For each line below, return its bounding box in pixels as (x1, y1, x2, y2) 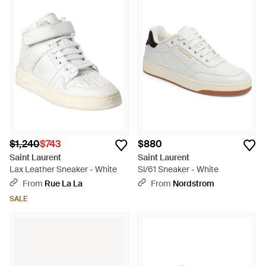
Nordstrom (173, 178, 214, 189)
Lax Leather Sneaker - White (9, 164, 117, 175)
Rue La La (45, 178, 83, 189)
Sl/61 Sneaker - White (138, 164, 218, 175)
